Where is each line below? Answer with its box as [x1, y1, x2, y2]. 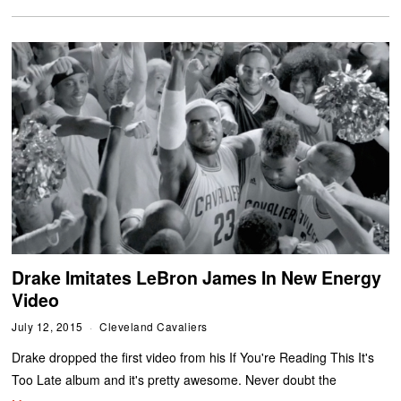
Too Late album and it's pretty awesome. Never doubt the [12, 371, 337, 389]
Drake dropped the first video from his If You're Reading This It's [12, 348, 375, 367]
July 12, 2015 [12, 319, 83, 335]
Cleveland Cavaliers [99, 319, 208, 335]
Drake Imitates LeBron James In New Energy [12, 265, 382, 291]
